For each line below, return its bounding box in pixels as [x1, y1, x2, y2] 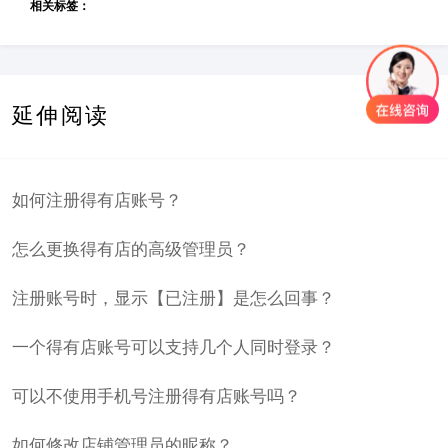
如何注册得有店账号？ [11, 191, 182, 211]
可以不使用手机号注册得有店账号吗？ [11, 387, 301, 407]
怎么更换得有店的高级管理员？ [11, 240, 250, 260]
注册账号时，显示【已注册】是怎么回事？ [11, 289, 335, 309]
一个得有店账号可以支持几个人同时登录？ [11, 338, 335, 358]
